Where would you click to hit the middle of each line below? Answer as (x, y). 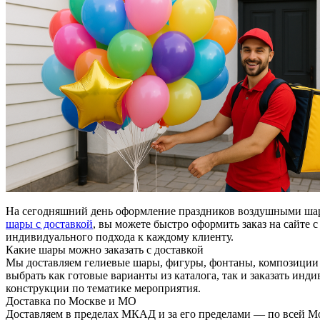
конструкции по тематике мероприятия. (103, 289)
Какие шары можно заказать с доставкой (105, 250)
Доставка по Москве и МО (71, 301)
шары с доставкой (49, 224)
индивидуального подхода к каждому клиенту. (120, 237)
